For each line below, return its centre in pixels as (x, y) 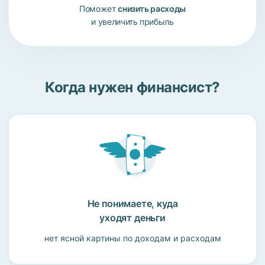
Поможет (99, 9)
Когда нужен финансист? (132, 88)
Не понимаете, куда (132, 204)
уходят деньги (132, 218)
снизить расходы (152, 9)
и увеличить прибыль (132, 22)
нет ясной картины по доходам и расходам (132, 238)
